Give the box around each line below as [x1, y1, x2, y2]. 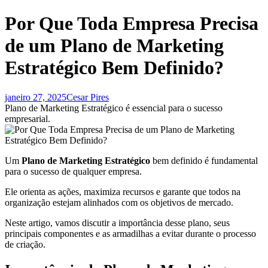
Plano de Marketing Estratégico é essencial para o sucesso [5, 102, 223, 113]
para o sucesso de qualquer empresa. [5, 166, 142, 176]
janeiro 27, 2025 [5, 92, 66, 102]
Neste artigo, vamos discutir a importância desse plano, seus [5, 217, 230, 228]
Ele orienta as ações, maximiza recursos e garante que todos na [5, 186, 240, 197]
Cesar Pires [66, 92, 109, 102]
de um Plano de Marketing [5, 35, 224, 57]
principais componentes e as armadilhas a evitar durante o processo [5, 228, 256, 239]
